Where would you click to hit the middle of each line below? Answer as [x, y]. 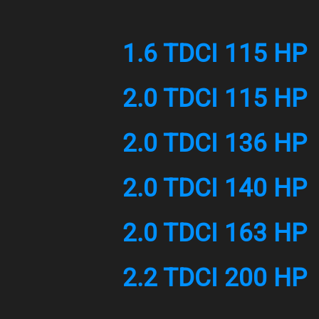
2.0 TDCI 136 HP [215, 143]
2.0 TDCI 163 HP [215, 233]
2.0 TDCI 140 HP [215, 188]
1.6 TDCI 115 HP [215, 54]
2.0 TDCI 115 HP [215, 99]
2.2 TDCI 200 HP [215, 278]
